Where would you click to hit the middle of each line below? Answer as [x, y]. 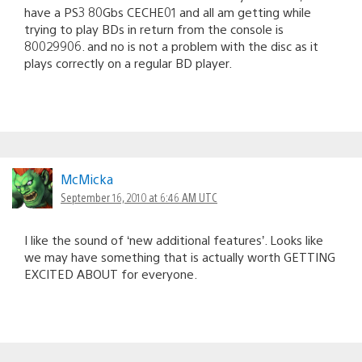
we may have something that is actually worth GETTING [180, 256]
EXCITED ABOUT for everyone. [111, 273]
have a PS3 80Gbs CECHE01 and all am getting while [168, 11]
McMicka [87, 179]
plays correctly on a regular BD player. [128, 62]
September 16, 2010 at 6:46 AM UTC [139, 197]
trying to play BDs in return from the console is [154, 28]
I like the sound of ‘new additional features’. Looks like [174, 239]
